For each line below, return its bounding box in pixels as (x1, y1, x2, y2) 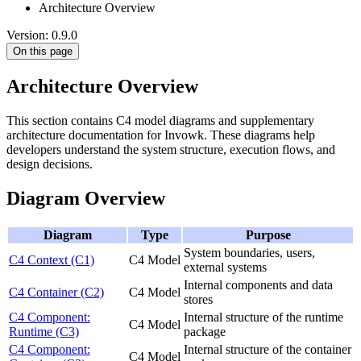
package (184, 324, 226, 338)
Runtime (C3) (9, 324, 79, 338)
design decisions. (6, 156, 93, 171)
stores (184, 292, 213, 306)
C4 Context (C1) (9, 252, 94, 267)
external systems (184, 259, 267, 274)
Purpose (245, 227, 291, 242)
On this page (13, 45, 73, 57)
